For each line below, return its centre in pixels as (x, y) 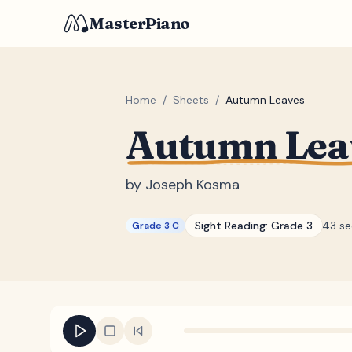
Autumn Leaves (265, 100)
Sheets (191, 100)
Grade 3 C (156, 225)
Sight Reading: (233, 225)
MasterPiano (140, 23)
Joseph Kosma (192, 185)
